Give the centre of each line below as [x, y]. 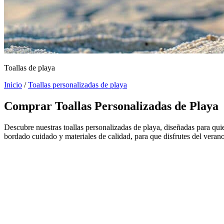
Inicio [13, 84]
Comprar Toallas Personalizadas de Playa [111, 106]
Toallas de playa [29, 67]
